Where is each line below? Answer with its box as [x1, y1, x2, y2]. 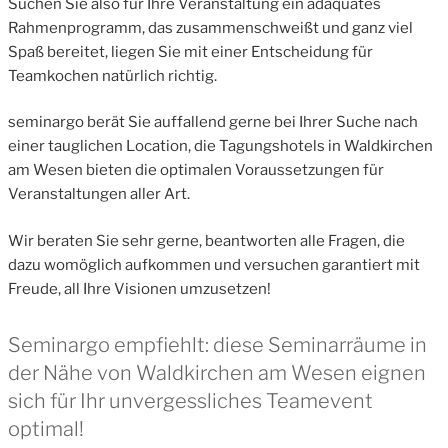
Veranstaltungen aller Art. [8, 185, 190, 204]
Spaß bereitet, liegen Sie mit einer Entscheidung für [8, 42, 373, 61]
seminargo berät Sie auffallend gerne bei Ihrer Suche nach [8, 113, 418, 132]
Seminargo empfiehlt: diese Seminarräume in [8, 332, 427, 357]
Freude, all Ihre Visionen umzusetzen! [8, 279, 271, 298]
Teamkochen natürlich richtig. [8, 66, 217, 85]
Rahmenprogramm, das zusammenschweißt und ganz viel [8, 18, 413, 37]
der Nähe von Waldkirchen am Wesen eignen [8, 360, 426, 385]
